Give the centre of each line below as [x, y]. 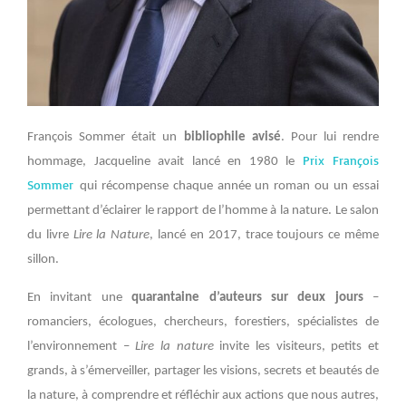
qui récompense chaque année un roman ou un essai [229, 187]
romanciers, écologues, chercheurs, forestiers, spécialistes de [203, 322]
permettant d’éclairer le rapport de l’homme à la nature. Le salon [203, 211]
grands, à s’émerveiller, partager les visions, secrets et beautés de [203, 371]
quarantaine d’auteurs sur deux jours [247, 297]
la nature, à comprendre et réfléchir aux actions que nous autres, [203, 395]
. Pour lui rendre [329, 138]
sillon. [44, 260]
